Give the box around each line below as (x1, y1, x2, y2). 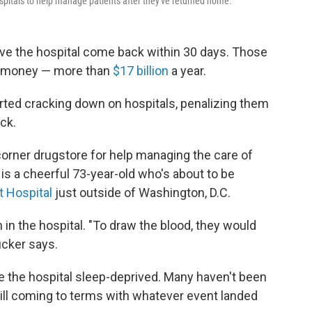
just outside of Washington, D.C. (52, 185, 231, 200)
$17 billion (113, 63, 169, 78)
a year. (169, 63, 206, 78)
